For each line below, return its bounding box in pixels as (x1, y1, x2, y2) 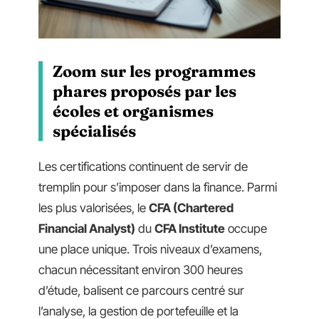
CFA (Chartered (149, 201, 234, 216)
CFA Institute (155, 221, 225, 236)
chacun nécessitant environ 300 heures (38, 263, 243, 278)
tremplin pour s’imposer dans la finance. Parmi (38, 180, 277, 195)
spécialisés (53, 120, 136, 141)
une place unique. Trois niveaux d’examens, (38, 242, 262, 257)
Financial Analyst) (38, 221, 135, 236)
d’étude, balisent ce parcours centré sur (38, 283, 244, 298)
